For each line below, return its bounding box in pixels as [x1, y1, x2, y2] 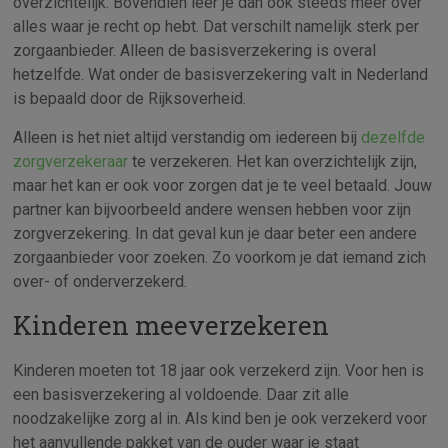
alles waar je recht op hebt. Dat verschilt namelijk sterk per [13, 16, 420, 36]
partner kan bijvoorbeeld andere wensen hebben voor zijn [13, 199, 412, 219]
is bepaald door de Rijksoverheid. [13, 88, 251, 108]
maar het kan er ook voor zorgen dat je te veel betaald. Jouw [13, 175, 433, 195]
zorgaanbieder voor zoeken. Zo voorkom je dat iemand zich [13, 247, 427, 267]
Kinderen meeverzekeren [13, 307, 330, 342]
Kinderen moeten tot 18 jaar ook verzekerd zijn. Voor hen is [13, 360, 425, 380]
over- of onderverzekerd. [13, 271, 192, 291]
